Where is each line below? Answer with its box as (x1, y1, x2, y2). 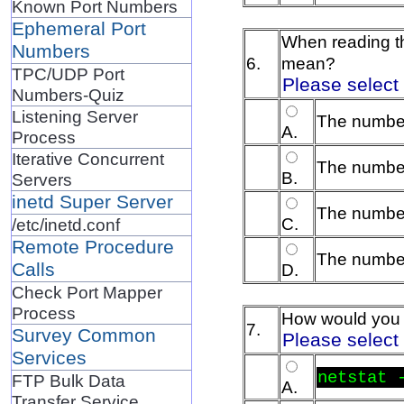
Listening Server (11, 106, 138, 126)
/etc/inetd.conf (11, 214, 120, 234)
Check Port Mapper (11, 281, 162, 302)
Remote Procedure (11, 235, 174, 258)
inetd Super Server (11, 190, 173, 213)
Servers (11, 169, 72, 189)
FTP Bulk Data (11, 370, 125, 390)
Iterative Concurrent (11, 148, 164, 169)
